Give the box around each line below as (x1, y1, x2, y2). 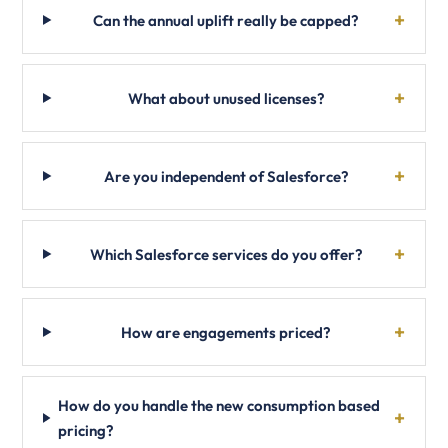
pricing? (57, 421, 114, 440)
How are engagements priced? (121, 322, 332, 342)
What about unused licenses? (127, 88, 325, 108)
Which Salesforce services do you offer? (89, 244, 363, 264)
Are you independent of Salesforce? (103, 166, 349, 186)
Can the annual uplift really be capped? (93, 10, 360, 30)
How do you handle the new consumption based (57, 396, 380, 415)
